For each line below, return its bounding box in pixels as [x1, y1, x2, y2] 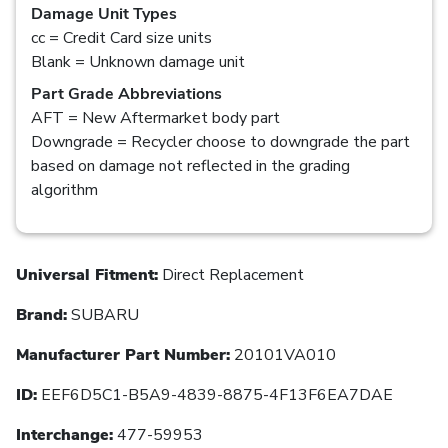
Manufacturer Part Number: [16, 343, 230, 366]
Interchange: [16, 423, 113, 446]
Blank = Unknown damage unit [31, 50, 245, 73]
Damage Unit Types [31, 2, 177, 25]
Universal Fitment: [16, 263, 158, 286]
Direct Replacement [158, 263, 304, 286]
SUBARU [67, 303, 139, 326]
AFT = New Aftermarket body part [31, 106, 280, 129]
